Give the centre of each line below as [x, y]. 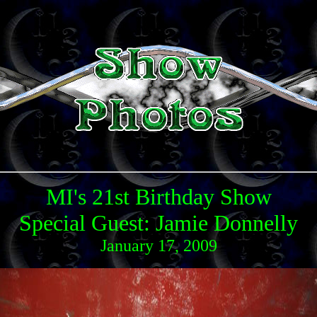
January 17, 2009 [158, 246]
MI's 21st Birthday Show [158, 197]
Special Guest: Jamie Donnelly [158, 223]
